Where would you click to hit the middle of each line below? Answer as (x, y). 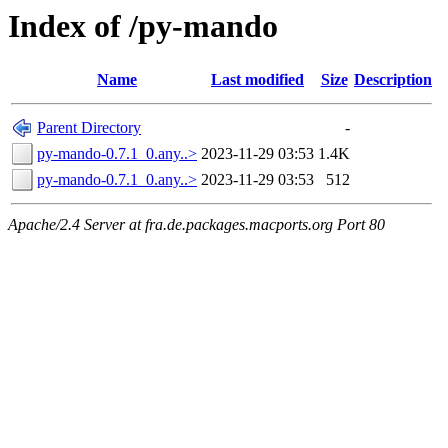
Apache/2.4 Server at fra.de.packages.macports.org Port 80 (196, 225)
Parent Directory (89, 128)
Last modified (257, 80)
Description (393, 80)
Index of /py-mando (143, 26)
